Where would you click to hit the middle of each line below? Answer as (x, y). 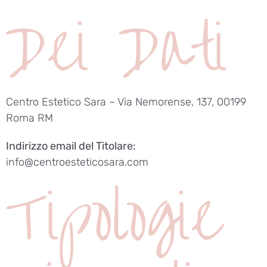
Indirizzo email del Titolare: (71, 146)
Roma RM (30, 118)
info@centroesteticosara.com (77, 162)
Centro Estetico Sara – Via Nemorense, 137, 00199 (126, 102)
